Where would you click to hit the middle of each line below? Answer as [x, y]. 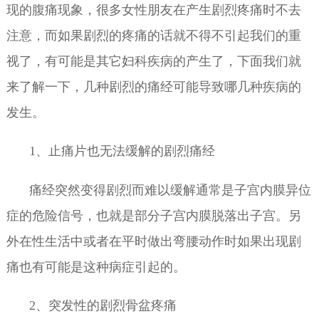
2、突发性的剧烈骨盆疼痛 [103, 305]
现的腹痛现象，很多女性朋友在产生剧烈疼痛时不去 [153, 10]
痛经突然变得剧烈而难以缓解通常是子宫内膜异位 [170, 190]
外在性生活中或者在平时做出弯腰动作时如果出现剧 [153, 241]
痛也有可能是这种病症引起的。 [96, 267]
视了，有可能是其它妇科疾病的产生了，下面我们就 [153, 62]
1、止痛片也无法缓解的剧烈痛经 [122, 151]
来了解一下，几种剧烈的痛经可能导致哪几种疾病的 [153, 87]
